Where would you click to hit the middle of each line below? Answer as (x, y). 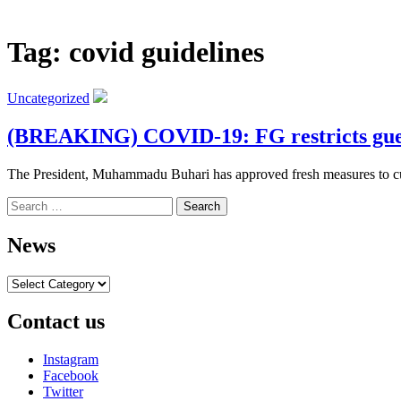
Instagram (71, 360)
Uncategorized (48, 98)
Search (26, 203)
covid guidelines (166, 52)
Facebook (71, 376)
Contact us (56, 322)
